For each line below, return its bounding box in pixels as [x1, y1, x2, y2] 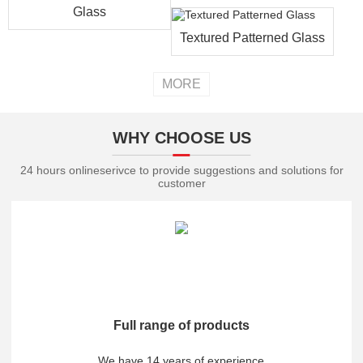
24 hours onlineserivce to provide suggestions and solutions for [19, 164, 344, 177]
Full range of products [113, 318, 250, 333]
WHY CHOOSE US [112, 129, 251, 147]
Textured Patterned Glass [180, 31, 326, 45]
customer [157, 177, 206, 190]
